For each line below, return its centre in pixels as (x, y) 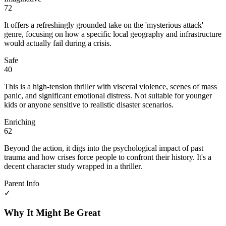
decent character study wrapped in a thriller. (73, 166)
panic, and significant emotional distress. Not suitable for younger (108, 96)
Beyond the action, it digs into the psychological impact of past (104, 148)
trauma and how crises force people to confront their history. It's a (108, 157)
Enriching (20, 122)
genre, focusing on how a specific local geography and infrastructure (113, 34)
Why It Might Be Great (52, 212)
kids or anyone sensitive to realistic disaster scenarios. (89, 105)
